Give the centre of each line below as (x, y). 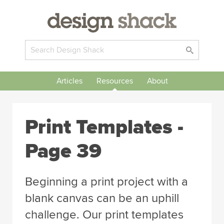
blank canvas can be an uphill (102, 198)
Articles (69, 81)
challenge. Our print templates (104, 215)
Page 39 (63, 151)
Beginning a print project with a (106, 182)
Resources (114, 81)
